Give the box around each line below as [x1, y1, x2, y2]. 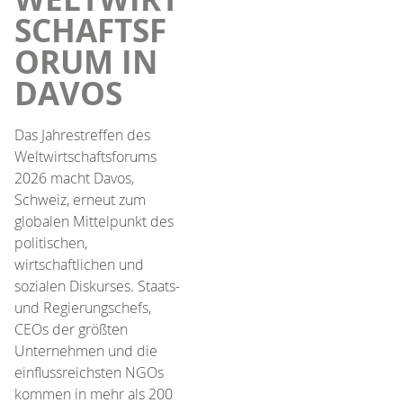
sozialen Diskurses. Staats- [14, 275, 180, 296]
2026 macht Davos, [14, 167, 134, 188]
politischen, [14, 232, 87, 253]
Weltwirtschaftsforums [14, 146, 157, 166]
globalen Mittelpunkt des [14, 210, 174, 231]
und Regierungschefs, [14, 297, 151, 318]
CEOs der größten [14, 318, 128, 339]
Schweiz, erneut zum [14, 189, 146, 210]
